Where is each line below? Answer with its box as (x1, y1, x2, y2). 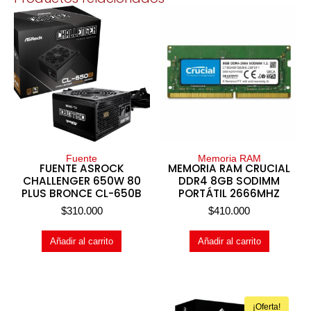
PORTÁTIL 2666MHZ (178, 185, 280, 201)
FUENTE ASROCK (39, 160, 124, 176)
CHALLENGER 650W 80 (22, 173, 141, 188)
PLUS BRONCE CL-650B (22, 185, 142, 201)
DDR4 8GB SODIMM (178, 173, 280, 188)
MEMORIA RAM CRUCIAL (168, 160, 291, 176)
